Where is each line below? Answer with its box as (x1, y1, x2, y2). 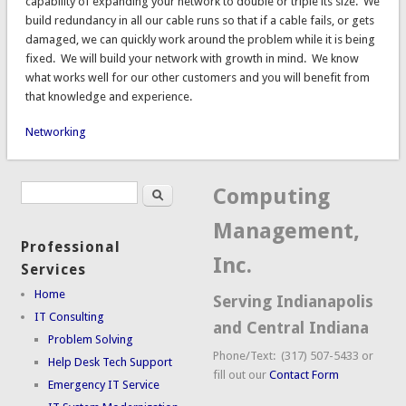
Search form (21, 184, 150, 210)
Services (21, 260, 87, 278)
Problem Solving (48, 332, 134, 346)
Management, (213, 218, 361, 245)
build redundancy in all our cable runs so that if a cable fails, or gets (24, 14, 374, 28)
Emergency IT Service (48, 377, 160, 391)
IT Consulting (34, 309, 105, 324)
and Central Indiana (213, 318, 370, 338)
